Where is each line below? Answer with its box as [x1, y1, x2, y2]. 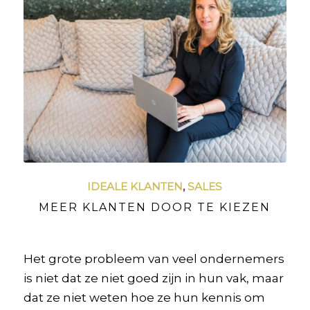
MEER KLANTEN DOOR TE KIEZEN [39, 201, 271, 215]
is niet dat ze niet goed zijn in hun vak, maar [23, 271, 284, 286]
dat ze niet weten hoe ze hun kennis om [23, 291, 265, 305]
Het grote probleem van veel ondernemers [23, 252, 284, 266]
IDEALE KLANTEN [87, 180, 183, 194]
